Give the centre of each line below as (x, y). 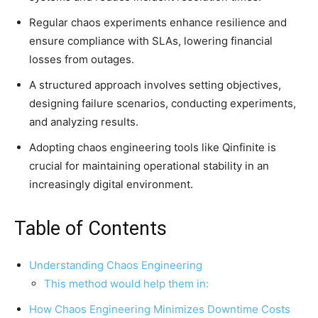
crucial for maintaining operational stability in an (149, 165)
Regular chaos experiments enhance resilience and (158, 22)
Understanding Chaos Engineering (116, 265)
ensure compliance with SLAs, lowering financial (151, 40)
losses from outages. (82, 59)
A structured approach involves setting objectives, (155, 84)
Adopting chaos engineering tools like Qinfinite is (153, 147)
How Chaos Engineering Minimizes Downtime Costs (160, 309)
